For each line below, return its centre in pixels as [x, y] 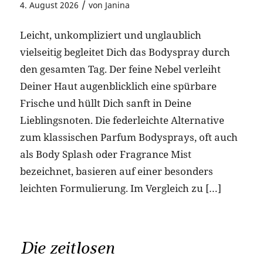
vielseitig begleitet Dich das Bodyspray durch [125, 52]
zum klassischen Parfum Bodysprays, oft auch [129, 137]
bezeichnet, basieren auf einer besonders [116, 171]
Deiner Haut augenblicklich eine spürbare [118, 86]
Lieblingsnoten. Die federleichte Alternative [122, 120]
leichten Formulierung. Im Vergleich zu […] [120, 188]
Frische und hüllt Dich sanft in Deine [105, 103]
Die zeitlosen [67, 248]
